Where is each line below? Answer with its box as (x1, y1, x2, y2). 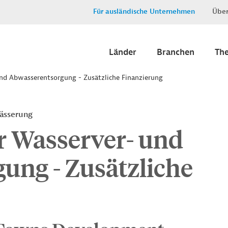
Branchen (157, 47, 194, 58)
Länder (109, 47, 136, 58)
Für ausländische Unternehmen (93, 7, 195, 16)
